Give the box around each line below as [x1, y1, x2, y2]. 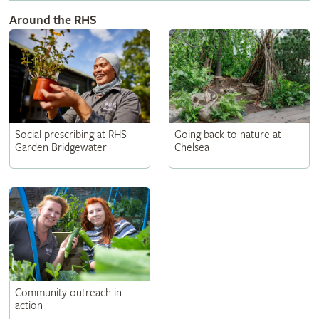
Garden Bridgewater [14, 140, 107, 155]
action [14, 298, 43, 313]
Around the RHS [9, 12, 97, 28]
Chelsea [174, 140, 209, 155]
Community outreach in [14, 286, 122, 300]
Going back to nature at [174, 127, 281, 142]
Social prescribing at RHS [14, 127, 127, 142]
